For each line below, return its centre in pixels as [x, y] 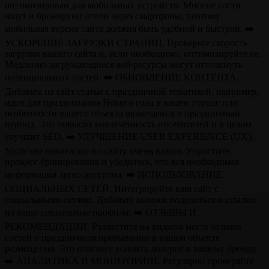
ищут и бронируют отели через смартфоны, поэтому [113, 16]
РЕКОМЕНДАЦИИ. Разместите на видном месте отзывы [123, 226]
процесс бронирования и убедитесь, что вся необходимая [122, 162]
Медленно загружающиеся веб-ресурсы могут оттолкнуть [123, 64]
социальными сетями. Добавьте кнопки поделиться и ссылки [130, 199]
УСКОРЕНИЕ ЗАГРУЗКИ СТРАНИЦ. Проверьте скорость [126, 43]
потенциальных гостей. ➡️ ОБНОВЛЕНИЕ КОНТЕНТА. [122, 77]
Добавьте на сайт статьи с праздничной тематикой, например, [132, 91]
